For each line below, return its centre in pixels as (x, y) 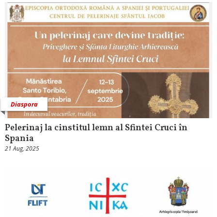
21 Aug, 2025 (22, 149)
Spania (19, 139)
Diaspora (24, 104)
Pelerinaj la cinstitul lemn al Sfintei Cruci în (96, 128)
